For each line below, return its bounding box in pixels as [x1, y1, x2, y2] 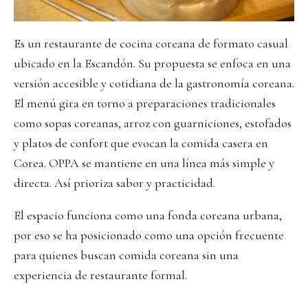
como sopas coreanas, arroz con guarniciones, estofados [14, 115, 291, 131]
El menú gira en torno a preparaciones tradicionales [14, 96, 276, 111]
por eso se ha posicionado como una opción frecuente [14, 228, 284, 243]
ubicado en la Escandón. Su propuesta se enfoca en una [14, 56, 291, 71]
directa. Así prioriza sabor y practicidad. [14, 175, 215, 191]
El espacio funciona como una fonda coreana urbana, [14, 208, 282, 223]
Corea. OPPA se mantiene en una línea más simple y [14, 155, 274, 171]
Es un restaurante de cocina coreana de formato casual [14, 36, 288, 52]
